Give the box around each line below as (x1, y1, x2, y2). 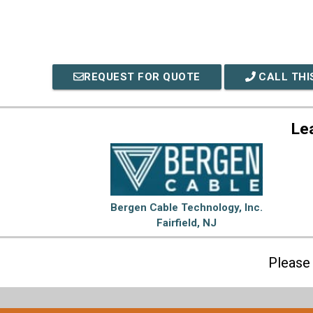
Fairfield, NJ (156, 217, 217, 230)
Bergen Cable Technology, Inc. (110, 201, 263, 214)
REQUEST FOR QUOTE (84, 71, 201, 83)
